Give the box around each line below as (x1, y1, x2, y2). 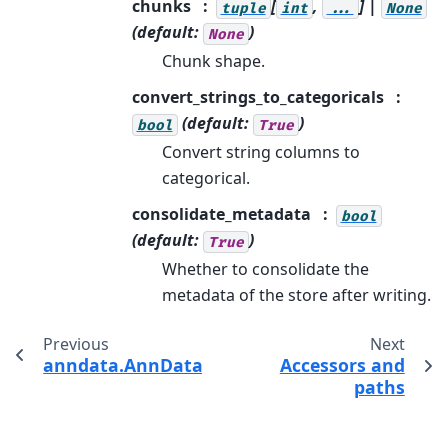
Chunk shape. (161, 50, 265, 73)
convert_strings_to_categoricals (131, 86, 384, 109)
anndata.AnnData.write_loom (43, 353, 306, 378)
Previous (42, 333, 109, 356)
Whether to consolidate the (161, 258, 369, 281)
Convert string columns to (161, 141, 360, 164)
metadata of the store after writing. (161, 284, 431, 307)
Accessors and (279, 353, 405, 378)
